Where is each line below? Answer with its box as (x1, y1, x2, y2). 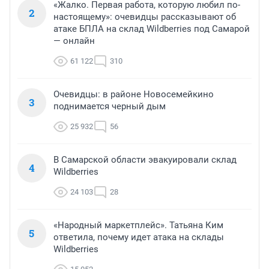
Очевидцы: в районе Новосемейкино (53, 89, 214, 100)
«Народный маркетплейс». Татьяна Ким (53, 220, 223, 231)
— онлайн (53, 35, 95, 47)
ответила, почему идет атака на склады (53, 232, 224, 243)
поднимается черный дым (53, 101, 166, 112)
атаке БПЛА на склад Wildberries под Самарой (53, 23, 250, 35)
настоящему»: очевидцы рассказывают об (53, 11, 236, 23)
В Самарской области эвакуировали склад (53, 154, 237, 166)
